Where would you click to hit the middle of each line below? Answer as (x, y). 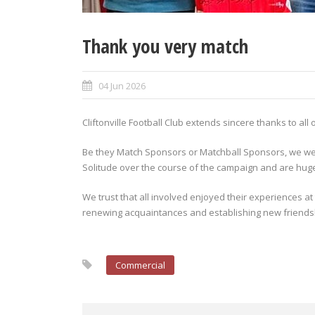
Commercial (140, 265)
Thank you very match (165, 46)
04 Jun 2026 (122, 86)
